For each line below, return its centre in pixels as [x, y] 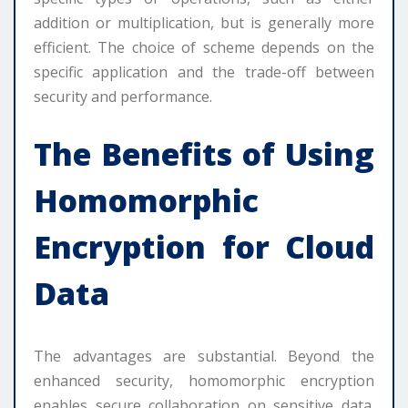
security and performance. [123, 97]
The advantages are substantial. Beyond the [204, 357]
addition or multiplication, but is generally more [204, 23]
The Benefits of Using [204, 154]
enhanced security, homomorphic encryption [204, 381]
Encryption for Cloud [204, 247]
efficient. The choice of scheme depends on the [204, 48]
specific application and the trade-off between [204, 72]
